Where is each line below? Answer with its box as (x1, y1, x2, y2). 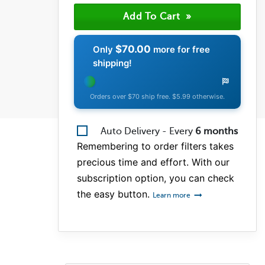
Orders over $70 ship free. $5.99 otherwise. (90, 92, 225, 101)
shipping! (93, 57, 132, 69)
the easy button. (77, 188, 153, 200)
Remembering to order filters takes (77, 140, 234, 152)
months (201, 125, 238, 137)
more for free (151, 43, 211, 55)
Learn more (153, 190, 192, 199)
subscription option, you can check (77, 172, 234, 184)
